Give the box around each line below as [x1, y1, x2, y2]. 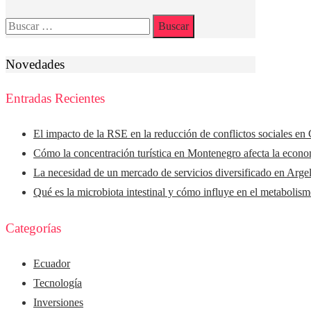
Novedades [6, 56, 65, 72]
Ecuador [33, 257, 70, 269]
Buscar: [5, 17, 38, 30]
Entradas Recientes [6, 91, 105, 106]
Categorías [6, 220, 61, 235]
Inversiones [33, 296, 83, 308]
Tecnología [33, 276, 82, 289]
